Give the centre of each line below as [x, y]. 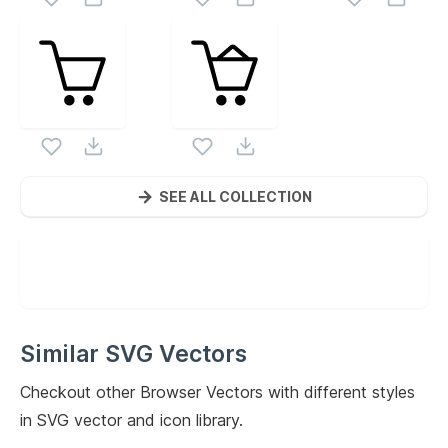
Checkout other [80, 392]
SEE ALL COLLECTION [235, 196]
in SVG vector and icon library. [131, 420]
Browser [170, 392]
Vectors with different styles [308, 392]
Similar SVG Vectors [133, 354]
